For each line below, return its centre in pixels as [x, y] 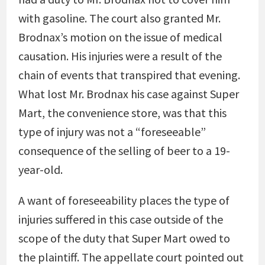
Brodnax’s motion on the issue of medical [120, 37]
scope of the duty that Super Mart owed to [124, 238]
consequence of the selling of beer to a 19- [124, 151]
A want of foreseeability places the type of [124, 200]
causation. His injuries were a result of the [120, 56]
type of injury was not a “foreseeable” [112, 132]
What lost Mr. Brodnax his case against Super [128, 94]
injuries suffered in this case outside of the [120, 219]
